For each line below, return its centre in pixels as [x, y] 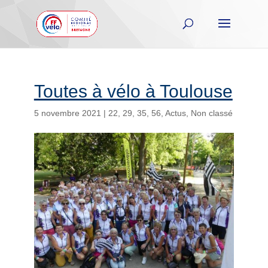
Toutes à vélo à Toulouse [133, 91]
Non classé [211, 113]
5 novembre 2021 [67, 113]
